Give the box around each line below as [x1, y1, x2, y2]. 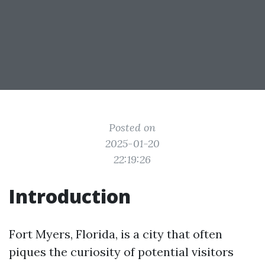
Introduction [9, 183, 131, 209]
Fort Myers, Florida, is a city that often [9, 227, 222, 241]
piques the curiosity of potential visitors [9, 244, 234, 259]
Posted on [109, 121, 156, 134]
